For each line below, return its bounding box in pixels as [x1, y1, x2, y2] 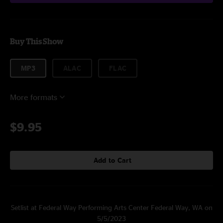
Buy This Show [10, 37, 63, 46]
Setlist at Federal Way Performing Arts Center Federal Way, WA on [10, 204, 213, 211]
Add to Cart [93, 156, 132, 164]
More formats [10, 93, 57, 102]
